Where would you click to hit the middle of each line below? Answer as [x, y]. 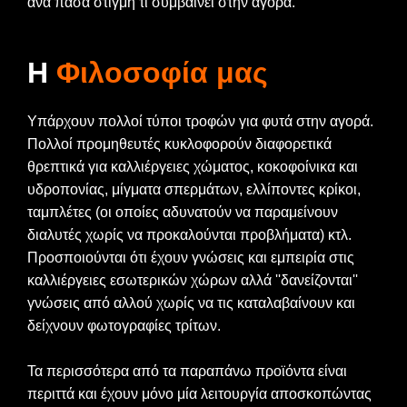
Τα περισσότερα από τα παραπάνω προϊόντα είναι [187, 372]
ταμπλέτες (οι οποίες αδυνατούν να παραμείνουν [183, 213]
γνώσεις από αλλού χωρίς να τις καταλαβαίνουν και [191, 303]
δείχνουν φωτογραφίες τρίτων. [124, 326]
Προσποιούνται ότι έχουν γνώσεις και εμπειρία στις [191, 258]
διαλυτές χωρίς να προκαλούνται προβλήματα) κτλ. [189, 235]
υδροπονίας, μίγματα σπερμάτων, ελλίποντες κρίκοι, [194, 190]
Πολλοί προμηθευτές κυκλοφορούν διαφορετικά [179, 144]
